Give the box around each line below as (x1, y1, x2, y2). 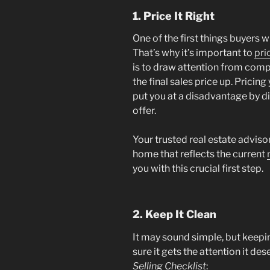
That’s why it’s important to (133, 47, 254, 59)
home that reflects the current (133, 148, 267, 160)
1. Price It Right (133, 9, 215, 22)
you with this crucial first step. (133, 163, 263, 175)
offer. (133, 105, 156, 117)
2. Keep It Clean (133, 208, 216, 221)
